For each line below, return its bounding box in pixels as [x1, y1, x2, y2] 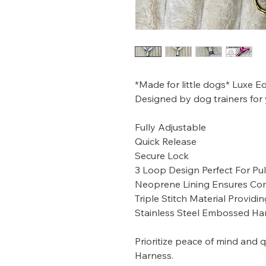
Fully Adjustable [135, 121, 206, 133]
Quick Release [135, 135, 197, 147]
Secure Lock [135, 149, 189, 161]
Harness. [135, 249, 173, 261]
